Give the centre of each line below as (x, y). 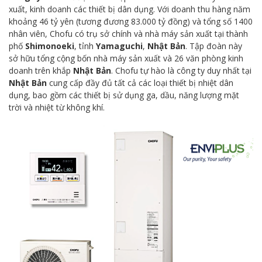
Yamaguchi (119, 46)
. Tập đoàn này (214, 46)
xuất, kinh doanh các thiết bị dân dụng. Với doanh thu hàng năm (130, 9)
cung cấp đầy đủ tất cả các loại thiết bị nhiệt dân (140, 83)
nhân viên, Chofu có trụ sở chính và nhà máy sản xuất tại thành (128, 34)
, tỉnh (85, 46)
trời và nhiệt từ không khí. (57, 107)
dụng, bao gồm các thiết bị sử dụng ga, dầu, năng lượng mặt (124, 95)
